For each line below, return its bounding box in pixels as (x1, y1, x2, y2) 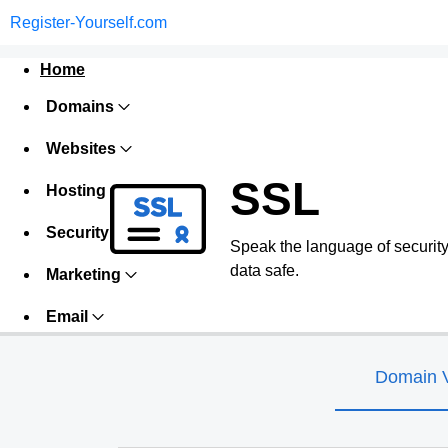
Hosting (46, 182, 106, 199)
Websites (46, 140, 116, 157)
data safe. (230, 262, 299, 279)
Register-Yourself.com (10, 13, 167, 31)
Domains (46, 98, 114, 115)
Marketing (46, 266, 121, 283)
